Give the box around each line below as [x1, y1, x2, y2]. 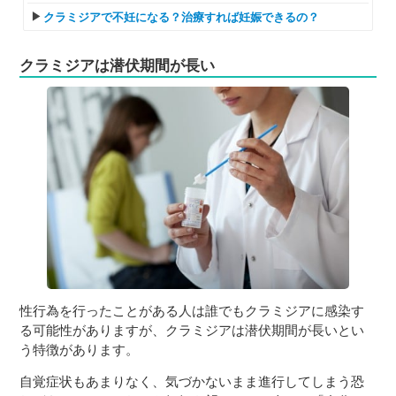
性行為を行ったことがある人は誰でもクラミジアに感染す [19, 302, 365, 318]
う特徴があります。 [19, 341, 140, 357]
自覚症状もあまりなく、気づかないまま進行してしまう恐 [19, 373, 365, 389]
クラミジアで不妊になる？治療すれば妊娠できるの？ [43, 11, 320, 25]
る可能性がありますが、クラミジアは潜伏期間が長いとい [19, 322, 365, 338]
